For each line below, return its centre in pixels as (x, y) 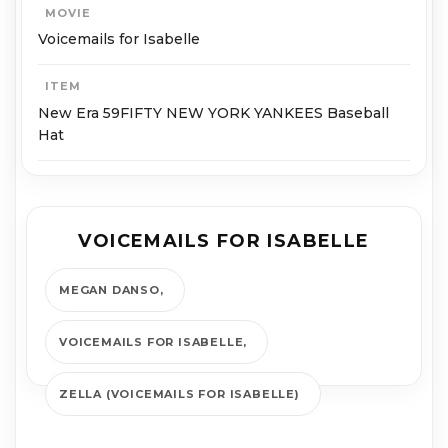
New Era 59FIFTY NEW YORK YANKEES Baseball (213, 112)
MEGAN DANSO (109, 289)
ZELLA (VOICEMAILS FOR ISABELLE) (179, 393)
